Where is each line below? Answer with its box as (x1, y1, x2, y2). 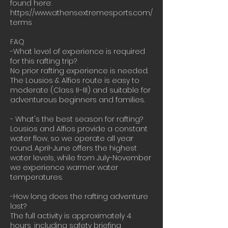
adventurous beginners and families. (10, 95, 145, 105)
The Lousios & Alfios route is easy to (10, 75, 139, 85)
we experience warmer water (10, 162, 118, 173)
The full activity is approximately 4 (10, 211, 131, 221)
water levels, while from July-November (10, 153, 151, 163)
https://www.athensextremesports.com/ (10, 8, 153, 18)
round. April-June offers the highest (10, 143, 137, 153)
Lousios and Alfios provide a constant (10, 124, 148, 134)
